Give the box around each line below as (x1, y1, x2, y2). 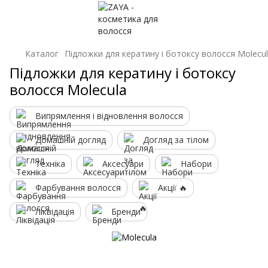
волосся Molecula (10, 80, 127, 99)
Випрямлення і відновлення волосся (35, 110, 183, 121)
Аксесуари (102, 158, 144, 169)
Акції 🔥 (158, 182, 187, 193)
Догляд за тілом (143, 134, 209, 145)
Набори (181, 158, 212, 169)
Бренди (111, 206, 141, 217)
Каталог (25, 48, 59, 59)
